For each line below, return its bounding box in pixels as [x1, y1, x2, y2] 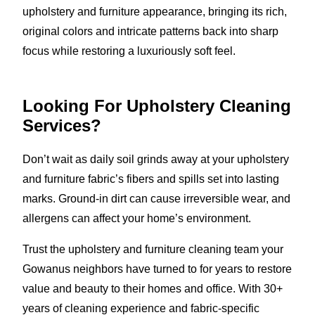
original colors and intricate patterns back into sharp [22, 25, 278, 37]
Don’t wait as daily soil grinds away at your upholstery [22, 153, 289, 165]
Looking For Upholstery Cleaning [22, 96, 291, 115]
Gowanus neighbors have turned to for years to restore [22, 262, 292, 275]
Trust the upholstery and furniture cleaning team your [22, 243, 283, 255]
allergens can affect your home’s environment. [22, 212, 251, 224]
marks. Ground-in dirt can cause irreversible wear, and [22, 192, 290, 205]
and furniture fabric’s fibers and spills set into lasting [22, 172, 279, 185]
